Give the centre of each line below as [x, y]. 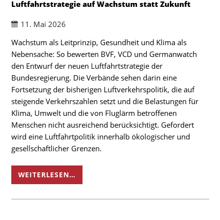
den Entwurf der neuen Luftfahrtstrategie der [87, 66]
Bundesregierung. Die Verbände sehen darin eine [94, 78]
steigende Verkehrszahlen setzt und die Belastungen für [105, 101]
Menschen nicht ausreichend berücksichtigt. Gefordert [102, 125]
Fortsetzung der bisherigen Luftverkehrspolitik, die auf [103, 90]
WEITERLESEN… [47, 175]
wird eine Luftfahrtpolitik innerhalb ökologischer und [100, 137]
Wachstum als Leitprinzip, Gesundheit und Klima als [99, 42]
